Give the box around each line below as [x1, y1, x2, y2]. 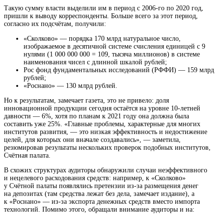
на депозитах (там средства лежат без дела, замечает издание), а [4, 190, 194, 198]
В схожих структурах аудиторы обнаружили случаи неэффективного [4, 166, 207, 174]
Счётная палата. [4, 152, 51, 160]
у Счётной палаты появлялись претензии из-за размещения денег [4, 182, 198, 190]
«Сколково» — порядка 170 [24, 35, 107, 43]
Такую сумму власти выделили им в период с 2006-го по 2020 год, [4, 4, 203, 12]
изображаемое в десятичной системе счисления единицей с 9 [24, 43, 205, 51]
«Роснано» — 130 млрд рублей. [24, 82, 117, 90]
